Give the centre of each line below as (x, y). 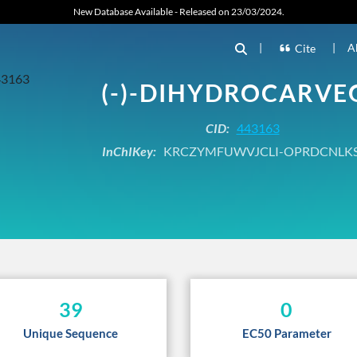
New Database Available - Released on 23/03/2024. (178, 12)
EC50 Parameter (286, 333)
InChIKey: (129, 151)
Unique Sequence (71, 333)
